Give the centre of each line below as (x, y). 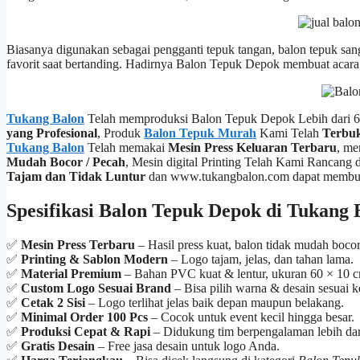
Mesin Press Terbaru (78, 245)
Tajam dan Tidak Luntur (76, 177)
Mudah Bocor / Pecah (66, 162)
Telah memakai (126, 148)
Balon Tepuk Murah (200, 133)
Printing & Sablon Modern (94, 260)
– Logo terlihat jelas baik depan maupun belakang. (215, 303)
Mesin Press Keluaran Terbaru (252, 148)
